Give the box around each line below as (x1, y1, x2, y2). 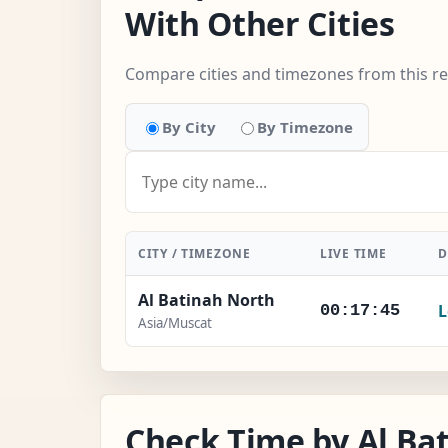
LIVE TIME (320, 244, 387, 262)
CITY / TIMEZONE (138, 244, 251, 262)
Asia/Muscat (138, 313, 212, 332)
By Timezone (257, 116, 353, 137)
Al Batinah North (138, 288, 275, 311)
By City (162, 116, 216, 137)
